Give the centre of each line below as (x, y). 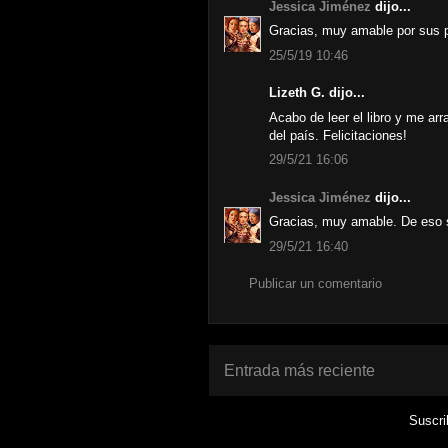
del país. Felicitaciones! (338, 135)
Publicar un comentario (315, 283)
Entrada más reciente (299, 370)
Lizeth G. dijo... (317, 92)
